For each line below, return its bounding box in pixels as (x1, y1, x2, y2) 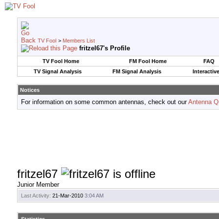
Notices (20, 87, 40, 93)
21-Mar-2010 (51, 193, 85, 199)
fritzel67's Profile (79, 44, 130, 52)
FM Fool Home (129, 58, 167, 64)
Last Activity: (21, 193, 51, 199)
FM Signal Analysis (112, 68, 161, 74)
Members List (63, 38, 95, 44)
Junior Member (17, 181, 59, 189)
